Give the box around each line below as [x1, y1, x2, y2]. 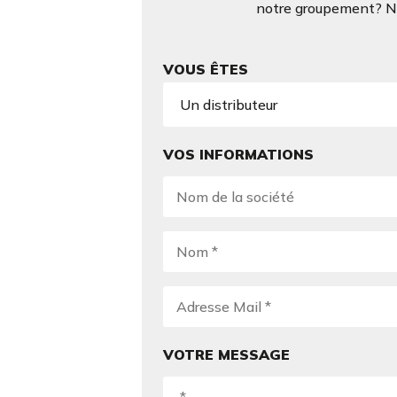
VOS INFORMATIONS [163, 145, 314, 163]
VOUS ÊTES [163, 60, 248, 78]
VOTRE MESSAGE [163, 346, 290, 363]
